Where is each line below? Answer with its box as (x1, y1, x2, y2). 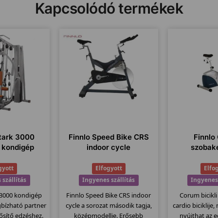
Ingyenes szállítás (82, 176, 135, 184)
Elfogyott (95, 164, 122, 173)
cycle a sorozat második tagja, (65, 200, 152, 210)
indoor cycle (87, 142, 131, 152)
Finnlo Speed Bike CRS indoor (66, 190, 151, 200)
